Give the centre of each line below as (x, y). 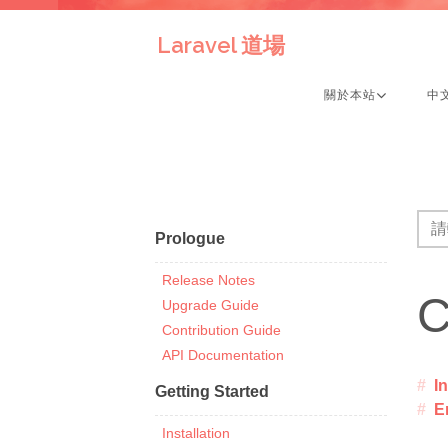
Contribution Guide (221, 330)
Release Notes (208, 280)
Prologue (189, 238)
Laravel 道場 (221, 45)
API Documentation (223, 355)
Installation (196, 433)
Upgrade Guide (210, 305)
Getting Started (211, 391)
